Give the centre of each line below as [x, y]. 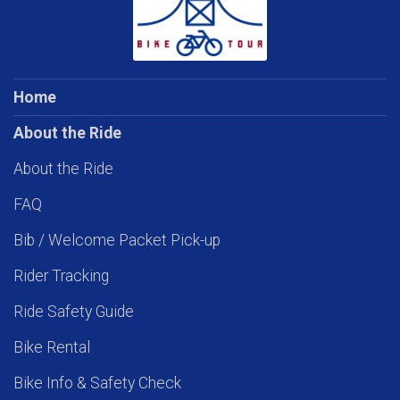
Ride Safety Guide [74, 312]
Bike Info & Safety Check [97, 383]
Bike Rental [52, 347]
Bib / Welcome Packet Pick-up [117, 240]
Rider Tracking [61, 276]
